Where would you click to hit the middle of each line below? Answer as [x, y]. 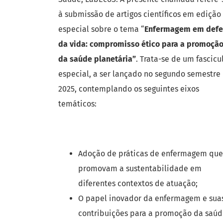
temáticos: [77, 104]
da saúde [76, 59]
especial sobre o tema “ [101, 29]
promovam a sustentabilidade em [140, 169]
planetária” [115, 59]
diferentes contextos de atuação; [138, 184]
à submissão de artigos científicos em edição [140, 14]
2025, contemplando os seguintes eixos [129, 89]
